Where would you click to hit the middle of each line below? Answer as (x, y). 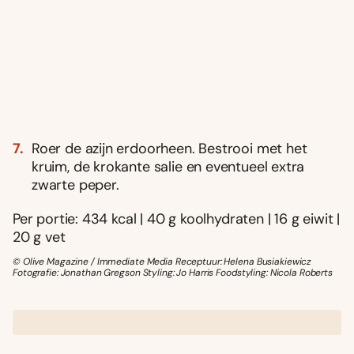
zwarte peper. (75, 185)
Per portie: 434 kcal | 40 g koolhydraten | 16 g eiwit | (177, 218)
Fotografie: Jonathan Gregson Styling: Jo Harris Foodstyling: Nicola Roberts (173, 272)
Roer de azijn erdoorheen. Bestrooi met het (169, 148)
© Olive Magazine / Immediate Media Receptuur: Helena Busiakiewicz (162, 261)
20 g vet (39, 237)
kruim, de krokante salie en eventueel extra (168, 166)
